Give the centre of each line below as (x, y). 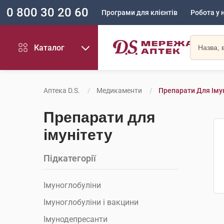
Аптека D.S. (62, 90)
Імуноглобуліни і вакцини (91, 202)
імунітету (78, 135)
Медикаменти (119, 90)
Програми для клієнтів (139, 12)
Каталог (49, 47)
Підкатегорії (70, 158)
